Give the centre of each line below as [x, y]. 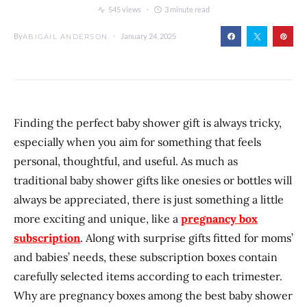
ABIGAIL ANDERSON [65, 36]
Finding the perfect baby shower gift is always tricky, [148, 123]
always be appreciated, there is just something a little [149, 199]
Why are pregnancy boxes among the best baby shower [153, 295]
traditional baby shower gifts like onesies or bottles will [153, 180]
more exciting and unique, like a [97, 219]
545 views [124, 9]
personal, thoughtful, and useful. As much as [126, 161]
